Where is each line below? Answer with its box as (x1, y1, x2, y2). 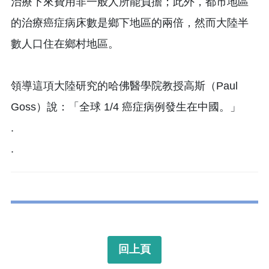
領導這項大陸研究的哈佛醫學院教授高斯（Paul (11, 79, 238, 92)
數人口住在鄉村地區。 (11, 37, 119, 50)
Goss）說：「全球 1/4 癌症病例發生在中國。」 (11, 100, 241, 113)
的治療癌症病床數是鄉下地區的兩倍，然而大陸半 (11, 16, 249, 29)
